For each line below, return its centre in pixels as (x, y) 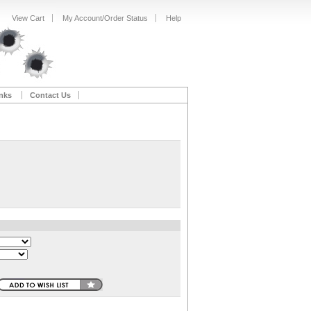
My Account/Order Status (105, 18)
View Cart (28, 18)
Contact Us (50, 95)
